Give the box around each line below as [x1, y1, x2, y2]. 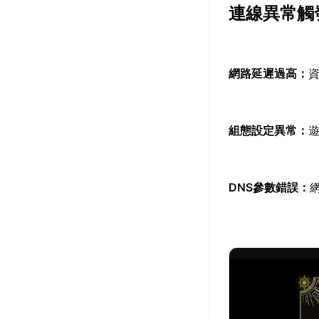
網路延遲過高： [229, 66, 309, 80]
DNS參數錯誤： [229, 180, 310, 194]
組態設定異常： [229, 123, 309, 137]
